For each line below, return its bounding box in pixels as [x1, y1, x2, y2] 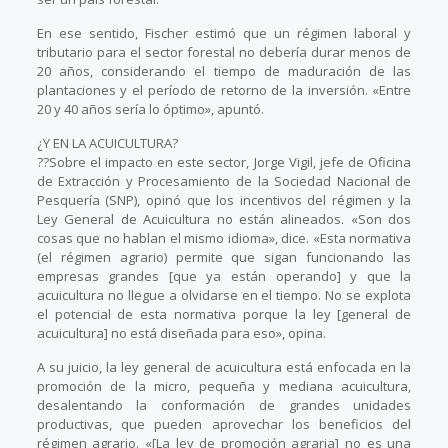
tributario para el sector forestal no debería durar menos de [36, 43, 412, 62]
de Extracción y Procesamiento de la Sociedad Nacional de [36, 172, 412, 191]
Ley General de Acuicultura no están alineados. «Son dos [36, 210, 412, 229]
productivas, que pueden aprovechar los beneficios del [36, 415, 412, 434]
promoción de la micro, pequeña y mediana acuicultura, [36, 377, 412, 396]
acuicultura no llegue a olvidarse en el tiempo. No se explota [36, 286, 412, 305]
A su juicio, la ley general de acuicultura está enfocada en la [36, 358, 412, 377]
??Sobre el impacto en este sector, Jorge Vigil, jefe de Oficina [36, 153, 412, 172]
